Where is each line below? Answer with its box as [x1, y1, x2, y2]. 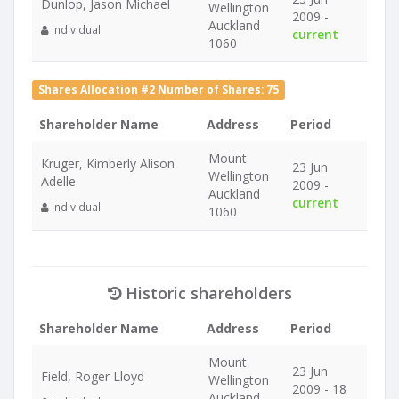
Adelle [41, 173, 76, 190]
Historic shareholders [120, 282, 292, 304]
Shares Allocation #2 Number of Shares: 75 [38, 82, 280, 96]
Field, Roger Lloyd [41, 368, 144, 385]
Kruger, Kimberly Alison [41, 155, 175, 172]
